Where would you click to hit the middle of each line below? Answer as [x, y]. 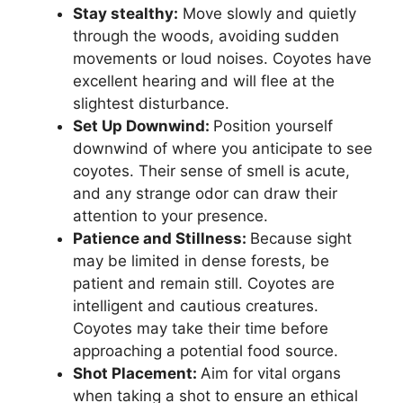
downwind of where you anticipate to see [223, 149]
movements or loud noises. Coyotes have [222, 59]
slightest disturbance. [151, 104]
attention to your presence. [170, 216]
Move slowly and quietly [267, 14]
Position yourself [273, 126]
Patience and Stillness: [161, 239]
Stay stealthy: [125, 14]
